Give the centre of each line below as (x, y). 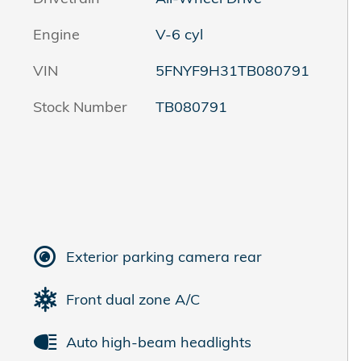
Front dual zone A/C (133, 299)
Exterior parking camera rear (164, 256)
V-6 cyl (179, 34)
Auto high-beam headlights (159, 342)
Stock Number (80, 107)
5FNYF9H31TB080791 (232, 71)
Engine (56, 34)
